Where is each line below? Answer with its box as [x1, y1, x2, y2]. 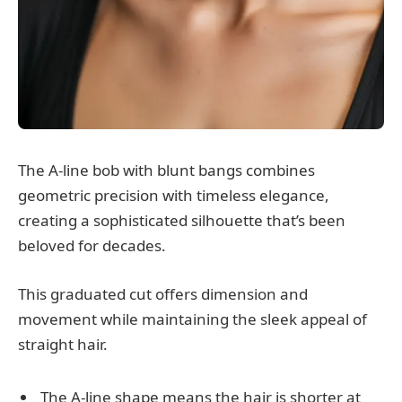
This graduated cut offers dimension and [18, 284, 308, 305]
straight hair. [18, 334, 108, 355]
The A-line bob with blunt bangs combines [18, 160, 315, 181]
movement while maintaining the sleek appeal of [18, 309, 367, 330]
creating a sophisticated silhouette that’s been [18, 210, 345, 232]
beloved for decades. [18, 235, 166, 257]
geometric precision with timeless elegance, [18, 185, 329, 206]
